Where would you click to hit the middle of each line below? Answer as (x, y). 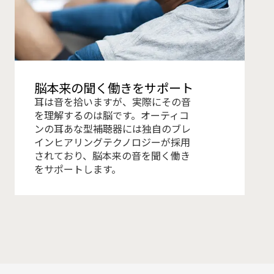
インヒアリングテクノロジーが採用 (112, 142)
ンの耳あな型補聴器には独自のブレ (113, 129)
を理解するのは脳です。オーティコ (112, 115)
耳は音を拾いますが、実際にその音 (113, 102)
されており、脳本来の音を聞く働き (112, 156)
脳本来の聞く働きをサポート (114, 88)
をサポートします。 (78, 169)
